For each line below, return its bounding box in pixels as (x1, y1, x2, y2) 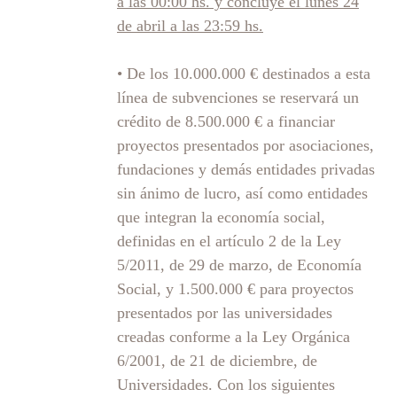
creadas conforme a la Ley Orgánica (117, 327, 350, 346)
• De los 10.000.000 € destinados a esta (117, 64, 370, 82)
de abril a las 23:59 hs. (117, 16, 263, 35)
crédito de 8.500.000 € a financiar (117, 112, 335, 130)
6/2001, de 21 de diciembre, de (117, 351, 317, 370)
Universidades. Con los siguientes (117, 375, 335, 393)
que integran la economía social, (117, 207, 325, 226)
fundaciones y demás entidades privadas (117, 160, 375, 178)
